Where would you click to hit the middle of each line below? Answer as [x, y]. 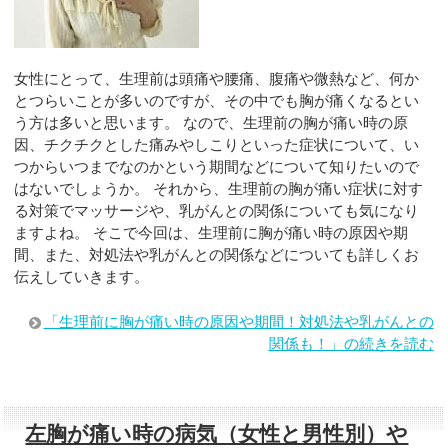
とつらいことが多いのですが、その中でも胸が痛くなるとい [217, 101]
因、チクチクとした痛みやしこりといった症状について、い [217, 145]
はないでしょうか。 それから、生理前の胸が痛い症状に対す [219, 189]
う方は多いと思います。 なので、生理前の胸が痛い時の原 [211, 123]
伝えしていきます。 [82, 277]
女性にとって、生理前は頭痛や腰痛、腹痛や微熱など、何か [217, 79]
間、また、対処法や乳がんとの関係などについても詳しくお [217, 255]
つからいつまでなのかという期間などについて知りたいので [217, 167]
